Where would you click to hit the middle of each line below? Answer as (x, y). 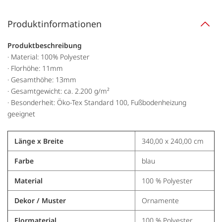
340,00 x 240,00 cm (172, 141)
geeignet (21, 114)
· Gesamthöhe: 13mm (42, 80)
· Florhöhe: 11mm (35, 68)
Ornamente (160, 201)
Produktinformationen (55, 24)
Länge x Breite (39, 141)
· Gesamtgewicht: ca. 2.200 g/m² (58, 91)
